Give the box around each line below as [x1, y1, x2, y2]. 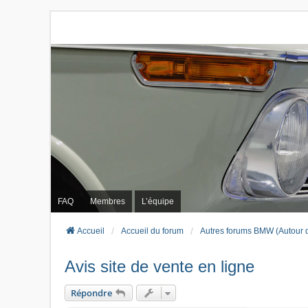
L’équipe [142, 196, 174, 206]
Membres [90, 196, 125, 206]
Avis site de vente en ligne [65, 257, 254, 276]
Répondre [71, 287, 112, 300]
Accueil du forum [121, 226, 184, 236]
